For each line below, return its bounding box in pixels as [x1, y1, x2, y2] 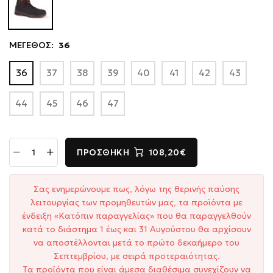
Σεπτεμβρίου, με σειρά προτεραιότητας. [53, 250, 220, 261]
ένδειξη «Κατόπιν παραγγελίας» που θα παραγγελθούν [22, 210, 251, 221]
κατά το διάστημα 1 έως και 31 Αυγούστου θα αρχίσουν [22, 223, 251, 235]
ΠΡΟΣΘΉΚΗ [77, 146, 129, 158]
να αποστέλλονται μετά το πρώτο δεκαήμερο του [34, 236, 239, 248]
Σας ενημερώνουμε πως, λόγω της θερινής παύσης [34, 183, 239, 194]
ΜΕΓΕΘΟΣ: [9, 39, 54, 51]
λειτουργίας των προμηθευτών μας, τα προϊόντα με [30, 196, 243, 208]
